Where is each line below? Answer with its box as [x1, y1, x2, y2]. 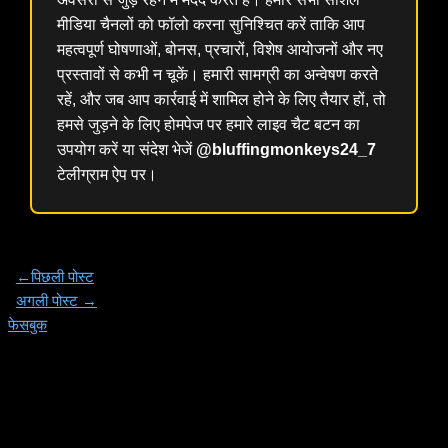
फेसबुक [8, 316, 47, 333]
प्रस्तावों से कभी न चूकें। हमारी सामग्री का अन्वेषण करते [57, 65, 379, 83]
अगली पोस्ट [15, 292, 82, 309]
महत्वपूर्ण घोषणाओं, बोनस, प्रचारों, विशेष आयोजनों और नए [57, 40, 384, 58]
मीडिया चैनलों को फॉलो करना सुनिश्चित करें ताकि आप [57, 15, 366, 33]
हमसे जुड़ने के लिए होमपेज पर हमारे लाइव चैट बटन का [57, 115, 361, 133]
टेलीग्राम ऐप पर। [57, 165, 158, 183]
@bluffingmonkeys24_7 [196, 140, 377, 158]
